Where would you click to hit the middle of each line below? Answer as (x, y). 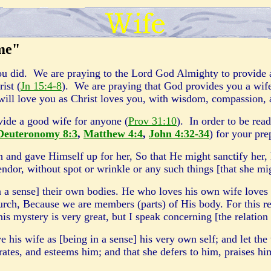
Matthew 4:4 (113, 134)
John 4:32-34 (179, 134)
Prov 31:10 (152, 121)
